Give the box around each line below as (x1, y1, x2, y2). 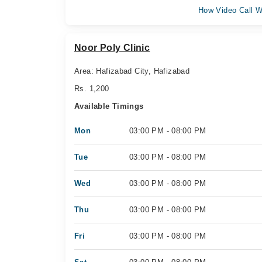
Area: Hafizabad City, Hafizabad (74, 67, 190, 75)
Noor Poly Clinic (74, 43, 150, 53)
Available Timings (74, 102, 144, 111)
